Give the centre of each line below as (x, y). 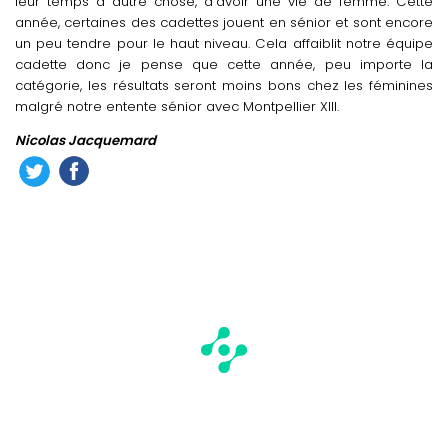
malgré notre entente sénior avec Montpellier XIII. (177, 106)
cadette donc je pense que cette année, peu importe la (224, 64)
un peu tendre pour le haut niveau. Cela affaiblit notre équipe (224, 43)
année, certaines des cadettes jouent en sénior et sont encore (224, 22)
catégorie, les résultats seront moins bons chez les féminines (224, 85)
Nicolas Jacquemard (85, 140)
